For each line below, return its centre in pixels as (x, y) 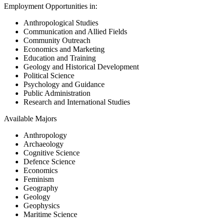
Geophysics (42, 205)
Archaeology (44, 144)
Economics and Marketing (64, 49)
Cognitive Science (52, 153)
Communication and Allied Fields (75, 31)
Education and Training (60, 58)
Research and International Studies (77, 102)
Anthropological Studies (61, 22)
